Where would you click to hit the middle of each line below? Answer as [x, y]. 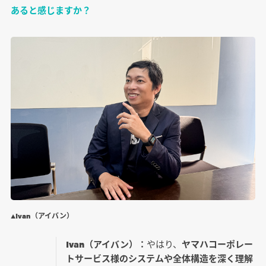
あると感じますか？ [50, 10]
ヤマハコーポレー [217, 244]
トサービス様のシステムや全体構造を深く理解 [159, 258]
